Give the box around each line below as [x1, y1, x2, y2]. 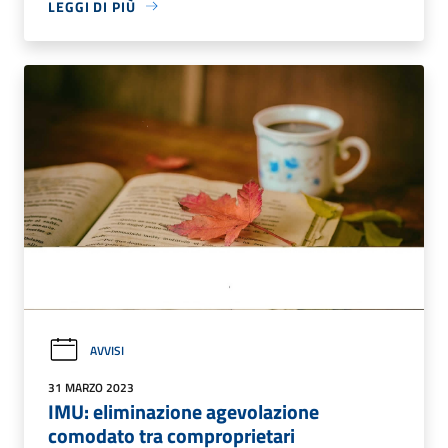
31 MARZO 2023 [48, 378, 134, 398]
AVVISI [90, 340, 124, 360]
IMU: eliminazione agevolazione [48, 396, 319, 428]
